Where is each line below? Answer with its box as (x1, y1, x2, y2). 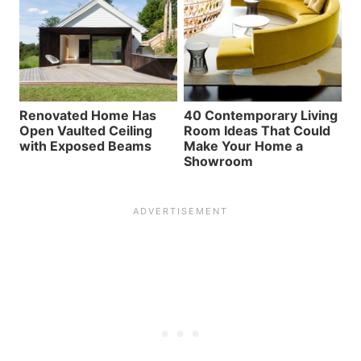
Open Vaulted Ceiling (19, 122, 152, 139)
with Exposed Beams (19, 137, 151, 154)
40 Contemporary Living (184, 106, 338, 123)
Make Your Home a (184, 137, 303, 154)
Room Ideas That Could (184, 122, 330, 139)
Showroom (184, 152, 253, 169)
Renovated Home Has (19, 106, 156, 123)
